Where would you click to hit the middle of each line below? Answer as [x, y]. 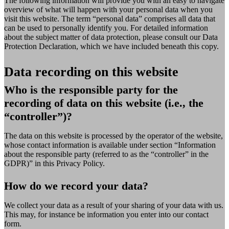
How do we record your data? [76, 186]
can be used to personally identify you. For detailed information [106, 28]
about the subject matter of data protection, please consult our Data [111, 37]
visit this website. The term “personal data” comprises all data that [110, 19]
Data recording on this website [91, 72]
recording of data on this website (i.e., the [104, 103]
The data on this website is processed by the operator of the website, [113, 135]
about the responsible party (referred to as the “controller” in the [106, 154]
